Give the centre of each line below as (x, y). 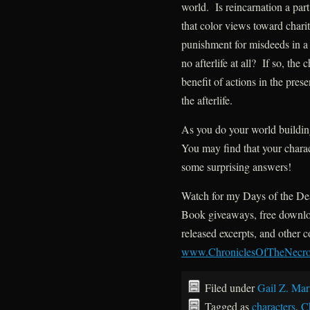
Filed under (231, 288)
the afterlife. (207, 100)
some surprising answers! (236, 167)
